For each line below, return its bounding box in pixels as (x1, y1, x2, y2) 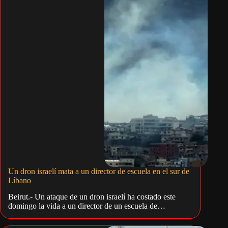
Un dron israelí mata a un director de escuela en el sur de (8, 166, 189, 176)
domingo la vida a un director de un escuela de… (8, 202, 165, 211)
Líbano (8, 176, 31, 185)
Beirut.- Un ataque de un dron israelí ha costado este (8, 192, 176, 202)
